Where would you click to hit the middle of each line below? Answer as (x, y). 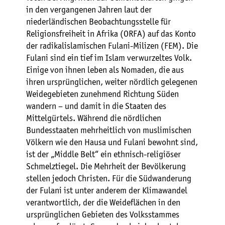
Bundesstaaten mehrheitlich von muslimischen (109, 130)
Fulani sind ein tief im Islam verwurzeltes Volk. (109, 58)
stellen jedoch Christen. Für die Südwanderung (109, 179)
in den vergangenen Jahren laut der (89, 10)
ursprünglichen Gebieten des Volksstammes (103, 215)
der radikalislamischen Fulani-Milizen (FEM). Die (112, 46)
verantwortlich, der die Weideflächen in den (103, 203)
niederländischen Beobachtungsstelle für (98, 22)
